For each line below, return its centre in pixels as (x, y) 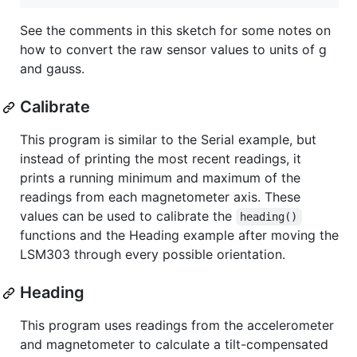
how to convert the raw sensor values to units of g (173, 50)
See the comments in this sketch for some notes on (175, 31)
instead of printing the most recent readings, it (161, 159)
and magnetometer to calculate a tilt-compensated (174, 345)
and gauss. (52, 69)
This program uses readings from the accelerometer (177, 326)
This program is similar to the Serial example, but (168, 140)
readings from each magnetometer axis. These (160, 197)
